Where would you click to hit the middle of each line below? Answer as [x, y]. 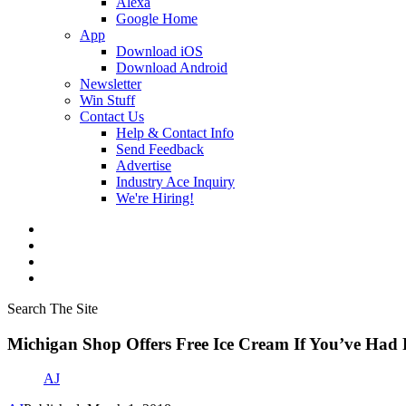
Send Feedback [160, 149]
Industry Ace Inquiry [175, 182]
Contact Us [112, 116]
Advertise [144, 165]
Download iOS [159, 51]
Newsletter [111, 84]
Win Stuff [107, 100]
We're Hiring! [155, 198]
